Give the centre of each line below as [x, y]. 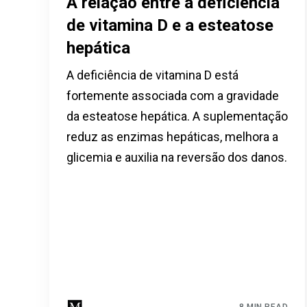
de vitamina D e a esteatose [170, 25]
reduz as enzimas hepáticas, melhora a [172, 136]
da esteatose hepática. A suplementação [177, 116]
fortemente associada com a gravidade [173, 95]
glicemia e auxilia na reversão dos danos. [177, 157]
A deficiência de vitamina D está [152, 75]
